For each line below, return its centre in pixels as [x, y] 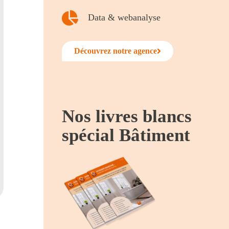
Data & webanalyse [124, 18]
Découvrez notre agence [116, 51]
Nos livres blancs [127, 116]
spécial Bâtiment [126, 135]
